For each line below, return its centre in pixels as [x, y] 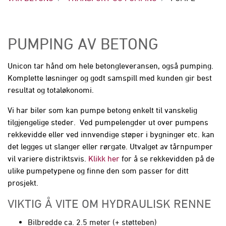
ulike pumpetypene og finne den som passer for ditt [98, 171]
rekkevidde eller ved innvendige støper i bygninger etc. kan [111, 134]
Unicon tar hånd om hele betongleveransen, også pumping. [110, 66]
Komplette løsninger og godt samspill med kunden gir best [110, 78]
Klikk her [103, 158]
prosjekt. [24, 183]
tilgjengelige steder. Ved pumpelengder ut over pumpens [108, 122]
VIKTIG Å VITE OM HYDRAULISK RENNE [109, 204]
